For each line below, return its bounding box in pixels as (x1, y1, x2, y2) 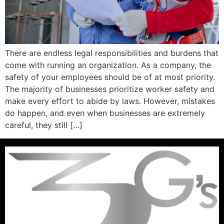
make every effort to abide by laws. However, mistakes (5, 96, 215, 106)
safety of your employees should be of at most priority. (5, 72, 215, 82)
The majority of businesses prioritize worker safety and (5, 84, 214, 94)
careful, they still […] (5, 120, 82, 130)
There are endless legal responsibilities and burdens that (5, 48, 218, 58)
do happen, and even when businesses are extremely (5, 108, 205, 118)
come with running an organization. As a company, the (5, 60, 211, 70)
